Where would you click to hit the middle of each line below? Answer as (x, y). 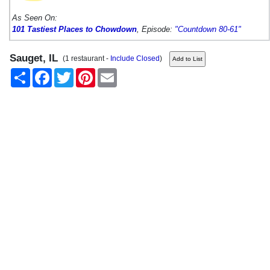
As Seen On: (35, 17)
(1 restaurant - (85, 58)
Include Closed (135, 58)
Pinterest (110, 73)
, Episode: (156, 29)
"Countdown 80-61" (208, 29)
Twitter (84, 73)
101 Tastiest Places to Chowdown (74, 29)
